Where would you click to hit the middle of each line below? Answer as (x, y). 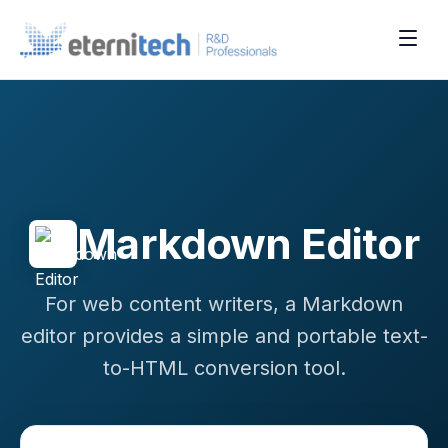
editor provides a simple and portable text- (224, 336)
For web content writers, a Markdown (224, 304)
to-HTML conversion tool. (224, 368)
